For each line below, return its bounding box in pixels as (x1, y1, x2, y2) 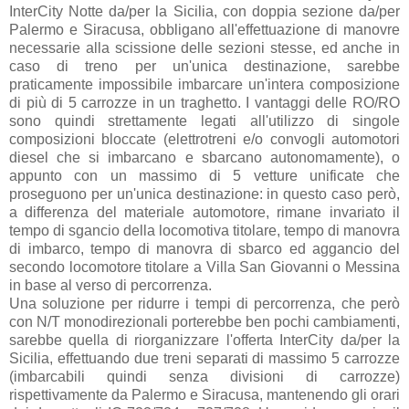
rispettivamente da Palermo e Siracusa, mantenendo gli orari (9, 386, 400, 403)
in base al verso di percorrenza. (9, 277, 212, 293)
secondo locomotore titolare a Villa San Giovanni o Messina (9, 258, 400, 275)
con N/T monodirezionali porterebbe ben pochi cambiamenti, (9, 313, 400, 330)
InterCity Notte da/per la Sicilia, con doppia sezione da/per (9, 3, 400, 19)
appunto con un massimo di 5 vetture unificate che (9, 167, 400, 184)
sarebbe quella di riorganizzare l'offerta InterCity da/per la (9, 331, 400, 348)
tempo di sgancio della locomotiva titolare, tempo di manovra (9, 222, 400, 238)
